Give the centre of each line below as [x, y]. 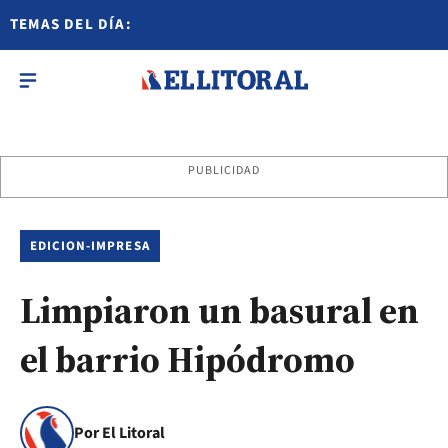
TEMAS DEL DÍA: [71, 24]
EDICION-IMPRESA [90, 246]
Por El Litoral [119, 433]
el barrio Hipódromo [187, 359]
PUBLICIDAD [224, 170]
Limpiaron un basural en [219, 310]
